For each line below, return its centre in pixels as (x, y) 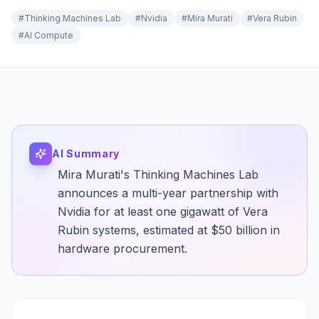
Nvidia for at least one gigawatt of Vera (163, 211)
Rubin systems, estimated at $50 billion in (169, 230)
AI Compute (49, 35)
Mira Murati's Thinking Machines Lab (158, 174)
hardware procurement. (122, 249)
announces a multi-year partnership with (168, 193)
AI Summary (86, 153)
